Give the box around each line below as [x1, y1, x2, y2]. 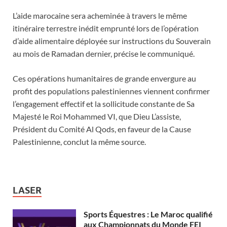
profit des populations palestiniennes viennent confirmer [13, 86, 210, 96]
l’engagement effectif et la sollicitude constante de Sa [13, 98, 195, 108]
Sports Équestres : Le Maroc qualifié [84, 209, 213, 219]
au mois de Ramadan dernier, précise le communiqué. [13, 48, 195, 58]
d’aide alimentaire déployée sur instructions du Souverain [13, 35, 211, 46]
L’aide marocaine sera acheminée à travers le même [13, 10, 187, 20]
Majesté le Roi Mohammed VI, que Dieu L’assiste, [13, 111, 181, 121]
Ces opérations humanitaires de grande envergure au [13, 73, 196, 83]
